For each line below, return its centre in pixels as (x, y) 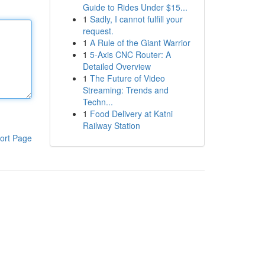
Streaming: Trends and (125, 90)
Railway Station (111, 125)
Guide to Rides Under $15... (135, 7)
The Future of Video (127, 78)
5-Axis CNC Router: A (130, 54)
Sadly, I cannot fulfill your (136, 19)
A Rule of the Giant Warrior (140, 43)
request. (98, 31)
